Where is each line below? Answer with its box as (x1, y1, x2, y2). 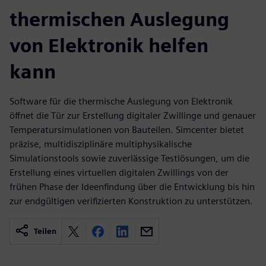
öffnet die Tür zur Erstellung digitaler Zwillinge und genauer (9, 110, 256, 121)
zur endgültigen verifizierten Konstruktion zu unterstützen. (9, 195, 253, 207)
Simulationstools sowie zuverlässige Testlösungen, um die (9, 153, 249, 164)
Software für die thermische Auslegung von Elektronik (9, 96, 233, 107)
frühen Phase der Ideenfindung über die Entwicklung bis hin (9, 181, 255, 192)
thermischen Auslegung (9, 8, 229, 31)
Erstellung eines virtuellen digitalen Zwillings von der (9, 167, 229, 178)
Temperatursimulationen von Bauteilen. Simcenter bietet (9, 124, 244, 135)
